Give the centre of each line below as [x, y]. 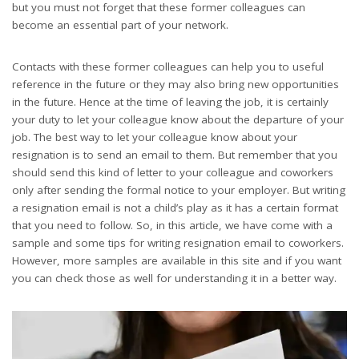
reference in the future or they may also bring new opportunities [175, 84]
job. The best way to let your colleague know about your [155, 137]
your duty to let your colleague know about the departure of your [178, 119]
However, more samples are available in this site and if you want [177, 260]
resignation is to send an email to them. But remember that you [175, 154]
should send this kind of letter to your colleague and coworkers [173, 172]
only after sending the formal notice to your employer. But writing [179, 190]
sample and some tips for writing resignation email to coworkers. [178, 242]
